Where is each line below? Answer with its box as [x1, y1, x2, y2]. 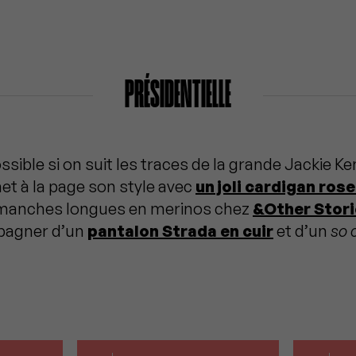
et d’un [273, 220, 331, 241]
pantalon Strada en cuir [87, 220, 273, 241]
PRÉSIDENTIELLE [125, 77, 231, 114]
